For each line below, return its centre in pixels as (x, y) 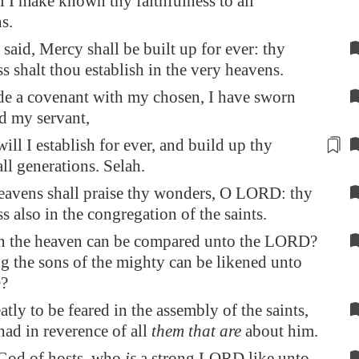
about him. (280, 331)
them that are (196, 331)
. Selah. (120, 166)
